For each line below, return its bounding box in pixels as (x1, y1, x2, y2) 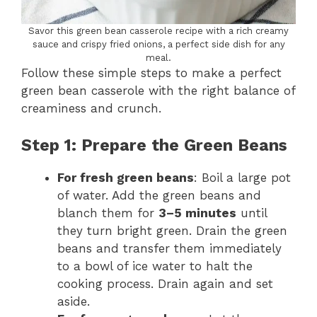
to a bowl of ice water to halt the (57, 258, 253, 273)
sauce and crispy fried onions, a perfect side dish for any (32, 39, 285, 50)
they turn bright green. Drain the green (57, 223, 287, 238)
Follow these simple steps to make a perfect (21, 66, 282, 80)
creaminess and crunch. (21, 101, 161, 115)
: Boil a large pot (194, 170, 291, 185)
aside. (57, 294, 90, 309)
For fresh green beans (57, 170, 194, 185)
